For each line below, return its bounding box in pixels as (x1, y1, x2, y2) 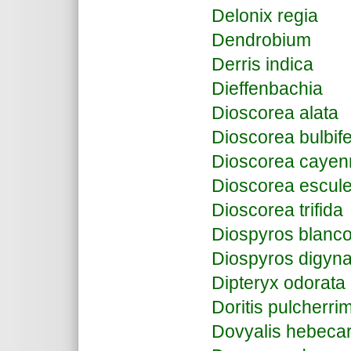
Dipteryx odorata (212, 273, 346, 293)
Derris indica (212, 54, 313, 74)
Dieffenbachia (212, 78, 323, 99)
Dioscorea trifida (212, 200, 343, 220)
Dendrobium (212, 30, 311, 50)
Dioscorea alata (212, 103, 338, 123)
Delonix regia (212, 5, 318, 26)
